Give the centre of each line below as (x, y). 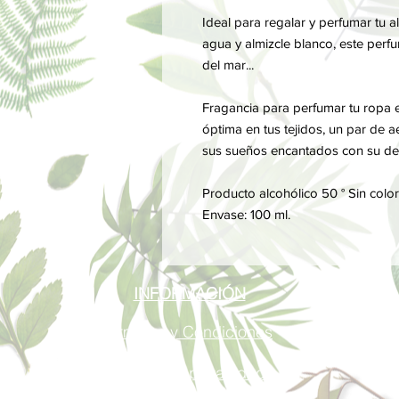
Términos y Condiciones (187, 332)
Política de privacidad (187, 373)
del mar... (228, 65)
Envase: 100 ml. (246, 214)
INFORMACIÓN (189, 293)
